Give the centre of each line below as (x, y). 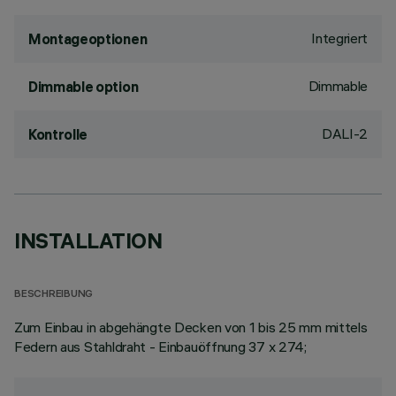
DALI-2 (344, 133)
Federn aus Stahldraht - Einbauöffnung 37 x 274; (160, 346)
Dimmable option (84, 87)
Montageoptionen (88, 39)
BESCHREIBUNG (54, 295)
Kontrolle (58, 134)
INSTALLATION (88, 240)
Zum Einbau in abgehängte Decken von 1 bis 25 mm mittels (191, 327)
